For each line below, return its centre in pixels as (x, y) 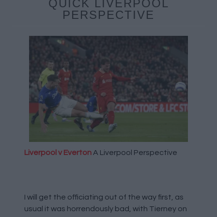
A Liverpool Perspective (134, 152)
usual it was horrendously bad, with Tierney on (106, 209)
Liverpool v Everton (58, 152)
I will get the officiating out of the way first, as (104, 197)
